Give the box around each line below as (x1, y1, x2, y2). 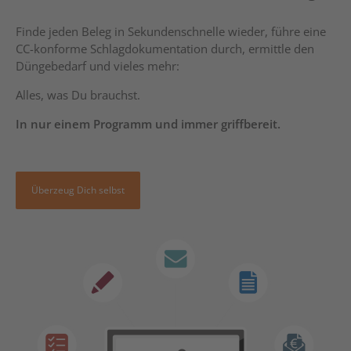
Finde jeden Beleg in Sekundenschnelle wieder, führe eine (16, 23, 326, 39)
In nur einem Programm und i (16, 115, 184, 132)
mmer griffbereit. (184, 115, 280, 132)
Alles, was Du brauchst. (16, 86, 140, 103)
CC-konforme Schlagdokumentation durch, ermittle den (16, 40, 314, 56)
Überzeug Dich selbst (31, 183, 125, 197)
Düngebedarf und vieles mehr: (16, 57, 179, 74)
